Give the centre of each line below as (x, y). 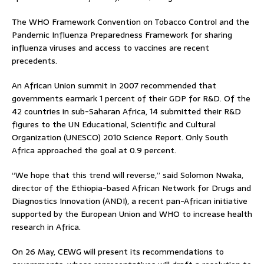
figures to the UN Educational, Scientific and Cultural (114, 124)
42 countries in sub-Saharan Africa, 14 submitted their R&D (126, 111)
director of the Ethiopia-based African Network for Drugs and (131, 188)
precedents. (34, 60)
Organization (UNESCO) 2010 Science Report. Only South (120, 137)
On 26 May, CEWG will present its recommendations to (118, 251)
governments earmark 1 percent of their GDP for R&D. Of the (131, 98)
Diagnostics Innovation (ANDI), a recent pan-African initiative (130, 201)
